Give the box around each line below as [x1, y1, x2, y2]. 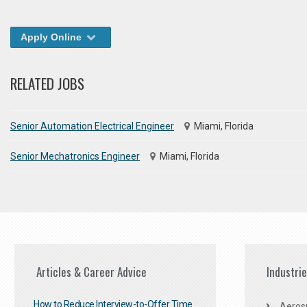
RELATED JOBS [10, 73, 84, 94]
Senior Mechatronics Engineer [10, 150, 140, 162]
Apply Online [21, 32, 84, 42]
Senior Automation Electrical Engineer [10, 120, 174, 132]
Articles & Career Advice [36, 263, 147, 280]
